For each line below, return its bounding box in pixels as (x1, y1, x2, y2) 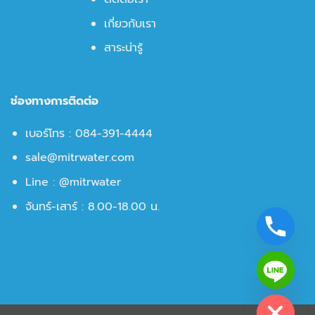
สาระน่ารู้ (103, 39, 143, 57)
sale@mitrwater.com (25, 149, 134, 167)
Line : (25, 173, 59, 191)
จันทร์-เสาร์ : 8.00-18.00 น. (25, 198, 160, 215)
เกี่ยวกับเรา (103, 15, 156, 32)
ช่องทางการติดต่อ (11, 92, 98, 110)
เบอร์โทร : (25, 124, 75, 142)
